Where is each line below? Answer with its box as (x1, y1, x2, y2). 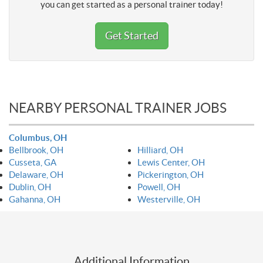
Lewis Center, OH (137, 157, 205, 167)
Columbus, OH (9, 132, 67, 143)
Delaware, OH (9, 169, 63, 180)
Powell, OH (137, 181, 180, 192)
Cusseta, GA (9, 157, 56, 167)
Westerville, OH (137, 194, 200, 204)
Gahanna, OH (9, 194, 60, 204)
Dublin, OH (9, 181, 51, 192)
